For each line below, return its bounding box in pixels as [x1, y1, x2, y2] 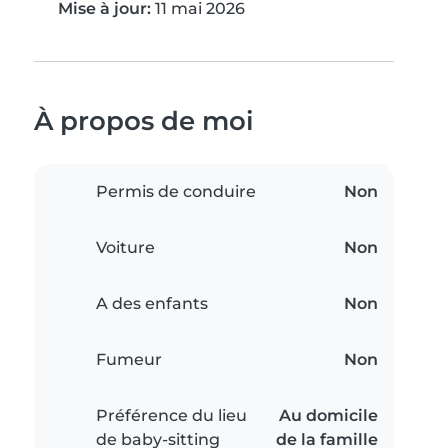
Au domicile [279, 406, 378, 426]
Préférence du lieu [96, 406, 247, 426]
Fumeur [96, 350, 162, 370]
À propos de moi [34, 105, 254, 137]
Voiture [96, 238, 155, 258]
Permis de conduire [96, 182, 256, 202]
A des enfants [96, 294, 208, 314]
